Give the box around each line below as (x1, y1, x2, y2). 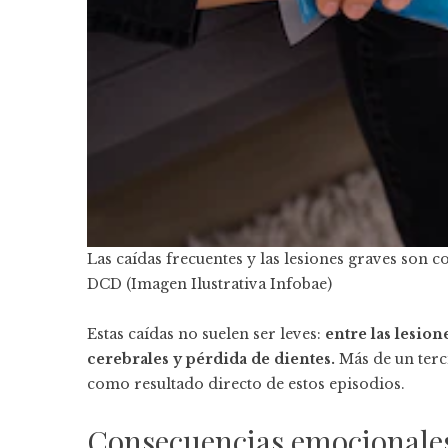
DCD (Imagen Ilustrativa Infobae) (87, 274, 332, 293)
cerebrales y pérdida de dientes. (87, 349, 335, 368)
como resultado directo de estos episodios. (87, 374, 405, 393)
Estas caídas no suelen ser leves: (87, 324, 325, 343)
